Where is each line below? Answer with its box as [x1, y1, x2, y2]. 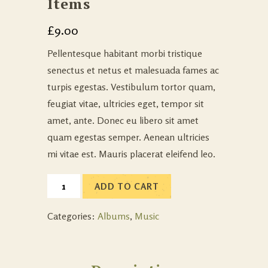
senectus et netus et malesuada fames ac [47, 64, 219, 77]
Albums [98, 210, 130, 223]
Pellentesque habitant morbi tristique [47, 47, 202, 60]
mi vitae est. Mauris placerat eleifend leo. [47, 148, 215, 160]
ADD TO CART [95, 181, 159, 193]
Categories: [47, 210, 98, 223]
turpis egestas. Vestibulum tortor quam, [47, 81, 215, 93]
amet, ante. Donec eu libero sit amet [47, 114, 199, 127]
